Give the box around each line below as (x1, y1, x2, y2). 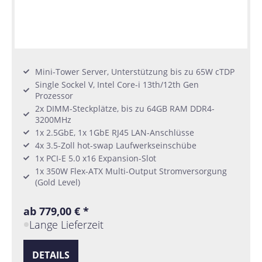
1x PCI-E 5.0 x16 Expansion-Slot (35, 152, 156, 164)
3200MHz (35, 113, 71, 125)
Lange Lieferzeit (29, 217, 104, 232)
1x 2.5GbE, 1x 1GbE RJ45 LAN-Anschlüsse (35, 126, 194, 138)
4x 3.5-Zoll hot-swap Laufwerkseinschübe (35, 139, 196, 151)
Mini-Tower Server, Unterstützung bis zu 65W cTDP (35, 65, 235, 77)
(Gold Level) (35, 176, 80, 188)
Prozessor (35, 89, 73, 101)
